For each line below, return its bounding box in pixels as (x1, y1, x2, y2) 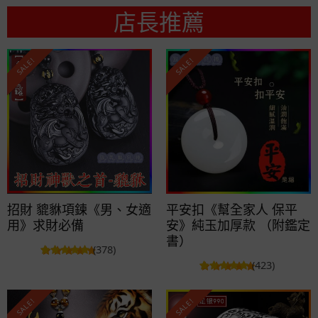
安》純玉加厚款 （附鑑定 (166, 216, 310, 234)
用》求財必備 (7, 216, 84, 234)
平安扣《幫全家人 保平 (166, 200, 297, 218)
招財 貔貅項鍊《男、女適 (7, 200, 151, 218)
